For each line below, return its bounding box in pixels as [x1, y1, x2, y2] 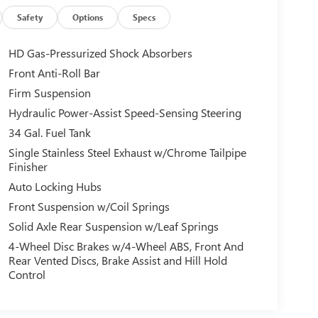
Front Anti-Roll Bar [8, 65, 100, 81]
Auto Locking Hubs [8, 179, 102, 194]
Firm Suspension [8, 85, 91, 101]
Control [8, 267, 45, 283]
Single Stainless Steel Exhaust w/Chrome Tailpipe [8, 145, 246, 160]
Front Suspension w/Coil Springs [8, 199, 170, 214]
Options [72, 11, 104, 23]
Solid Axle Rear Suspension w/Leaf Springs [8, 219, 219, 234]
